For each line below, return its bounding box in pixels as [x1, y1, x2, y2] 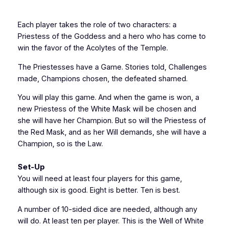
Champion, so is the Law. [17, 139, 103, 149]
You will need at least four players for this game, [17, 174, 182, 184]
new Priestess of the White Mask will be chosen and [17, 104, 196, 114]
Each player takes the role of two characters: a [17, 20, 177, 30]
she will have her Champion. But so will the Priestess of [17, 116, 206, 126]
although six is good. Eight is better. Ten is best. [17, 186, 180, 195]
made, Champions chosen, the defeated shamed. [17, 74, 188, 83]
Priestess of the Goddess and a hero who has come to [17, 32, 206, 41]
